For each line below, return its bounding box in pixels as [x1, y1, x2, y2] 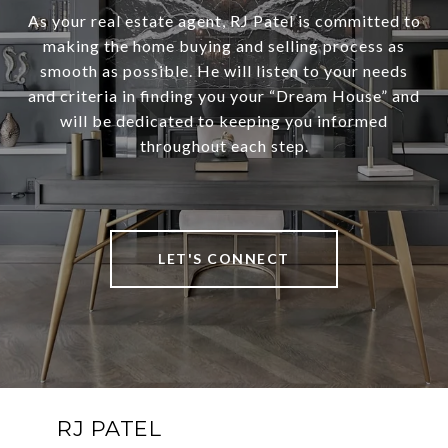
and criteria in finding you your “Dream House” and [28, 86, 420, 106]
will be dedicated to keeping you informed [60, 111, 388, 131]
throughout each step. [139, 136, 309, 156]
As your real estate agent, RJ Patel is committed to [27, 11, 421, 31]
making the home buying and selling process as [43, 36, 405, 56]
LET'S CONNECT [158, 250, 290, 268]
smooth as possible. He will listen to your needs [40, 61, 408, 81]
